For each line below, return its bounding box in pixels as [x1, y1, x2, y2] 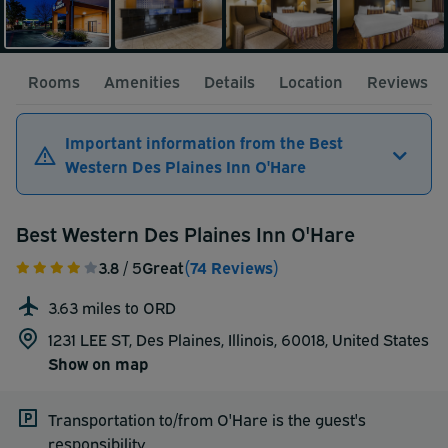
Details [204, 69, 255, 92]
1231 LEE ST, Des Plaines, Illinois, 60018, [48, 327, 332, 350]
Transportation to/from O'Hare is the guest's [48, 407, 366, 430]
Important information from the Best [65, 130, 343, 153]
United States [332, 327, 429, 350]
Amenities [104, 69, 180, 92]
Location [279, 69, 343, 92]
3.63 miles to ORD [48, 295, 176, 318]
